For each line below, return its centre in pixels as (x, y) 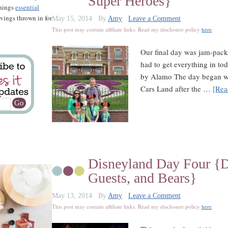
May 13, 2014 (72, 196)
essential (27, 7)
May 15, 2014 (72, 19)
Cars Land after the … (177, 89)
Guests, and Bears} (142, 178)
